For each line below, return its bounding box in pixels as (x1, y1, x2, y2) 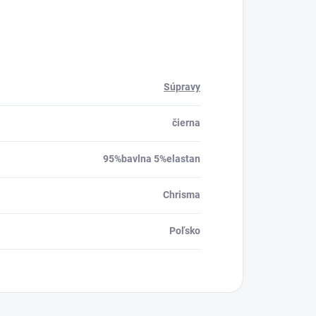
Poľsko (169, 225, 200, 236)
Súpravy (164, 81, 200, 92)
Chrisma (163, 189, 200, 200)
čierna (172, 117, 200, 128)
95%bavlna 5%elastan (103, 153, 200, 164)
